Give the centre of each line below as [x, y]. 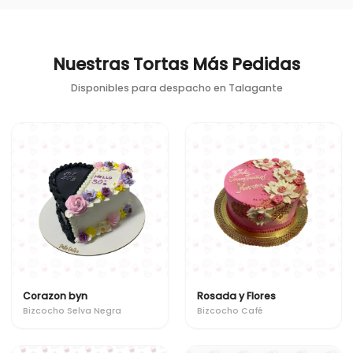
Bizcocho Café [230, 310]
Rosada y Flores [236, 296]
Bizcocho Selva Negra [72, 310]
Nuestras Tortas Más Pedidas [176, 64]
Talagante [255, 87]
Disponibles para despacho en [149, 87]
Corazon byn [55, 296]
